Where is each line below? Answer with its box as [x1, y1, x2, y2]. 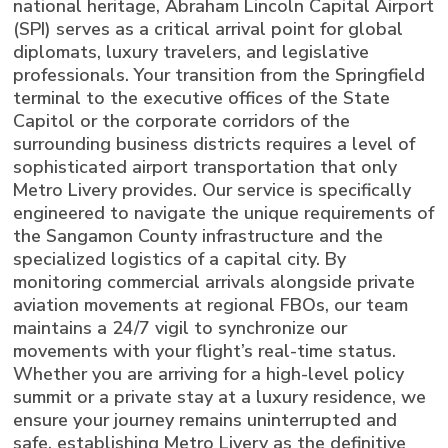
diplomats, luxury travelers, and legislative [13, 39, 370, 64]
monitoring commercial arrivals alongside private [13, 269, 416, 294]
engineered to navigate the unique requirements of [13, 200, 435, 225]
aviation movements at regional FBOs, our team [13, 292, 409, 317]
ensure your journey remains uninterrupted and [13, 407, 398, 432]
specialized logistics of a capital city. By [13, 246, 347, 271]
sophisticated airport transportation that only [13, 154, 398, 179]
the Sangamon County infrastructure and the [13, 223, 384, 248]
